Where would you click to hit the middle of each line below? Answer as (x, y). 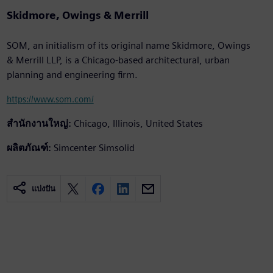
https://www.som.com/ (50, 99)
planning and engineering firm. (72, 75)
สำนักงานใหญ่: (39, 124)
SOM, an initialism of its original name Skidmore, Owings (128, 46)
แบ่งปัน (43, 189)
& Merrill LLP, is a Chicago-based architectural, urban (118, 60)
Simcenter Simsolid (94, 148)
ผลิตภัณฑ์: (29, 148)
